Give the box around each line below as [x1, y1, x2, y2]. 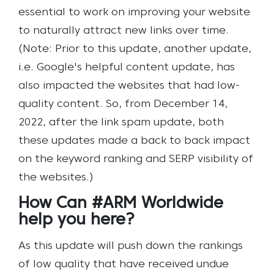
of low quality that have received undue [18, 259, 229, 270]
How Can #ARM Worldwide [18, 196, 223, 212]
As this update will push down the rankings [18, 240, 243, 251]
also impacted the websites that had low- [18, 80, 240, 91]
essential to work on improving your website [18, 7, 250, 18]
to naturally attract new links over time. [18, 25, 232, 36]
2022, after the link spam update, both [18, 117, 224, 128]
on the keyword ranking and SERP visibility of [18, 154, 253, 165]
